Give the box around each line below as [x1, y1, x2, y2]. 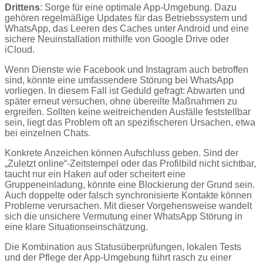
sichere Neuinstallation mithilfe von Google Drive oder [5, 34, 229, 45]
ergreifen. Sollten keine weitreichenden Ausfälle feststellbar [5, 107, 251, 117]
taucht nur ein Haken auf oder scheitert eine [5, 169, 186, 180]
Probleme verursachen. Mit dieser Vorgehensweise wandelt [5, 201, 252, 211]
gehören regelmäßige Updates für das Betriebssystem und [5, 13, 247, 23]
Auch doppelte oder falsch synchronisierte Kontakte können [5, 190, 252, 201]
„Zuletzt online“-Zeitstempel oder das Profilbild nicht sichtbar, [5, 159, 256, 169]
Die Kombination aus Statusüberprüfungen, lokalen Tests [5, 242, 241, 252]
